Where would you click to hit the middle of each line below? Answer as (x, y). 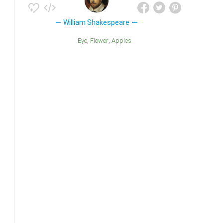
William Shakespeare (97, 22)
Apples (123, 40)
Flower (101, 40)
